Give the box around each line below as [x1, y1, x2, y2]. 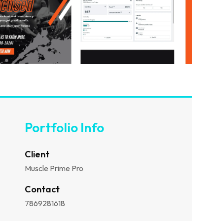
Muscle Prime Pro [25, 163, 84, 173]
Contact [25, 183, 60, 195]
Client [25, 148, 50, 160]
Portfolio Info [25, 119, 105, 136]
